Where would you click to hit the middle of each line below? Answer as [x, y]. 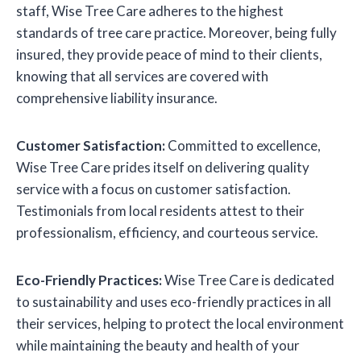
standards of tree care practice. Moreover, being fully [176, 33]
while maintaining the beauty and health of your [158, 346]
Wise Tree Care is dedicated [248, 280]
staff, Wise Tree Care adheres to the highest [150, 11]
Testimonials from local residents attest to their [160, 211]
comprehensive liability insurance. [117, 98]
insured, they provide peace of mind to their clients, [169, 55]
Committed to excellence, [243, 146]
